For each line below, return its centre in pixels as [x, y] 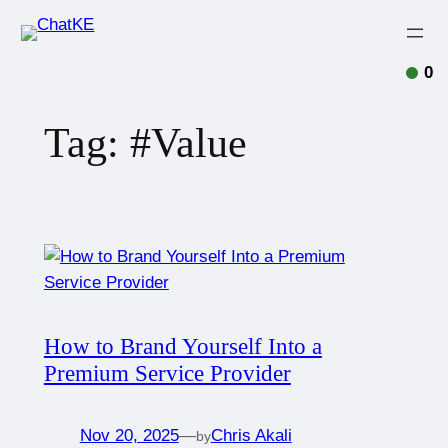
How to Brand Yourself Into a [182, 346]
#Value [188, 142]
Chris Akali [251, 436]
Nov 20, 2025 [129, 436]
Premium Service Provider [167, 373]
